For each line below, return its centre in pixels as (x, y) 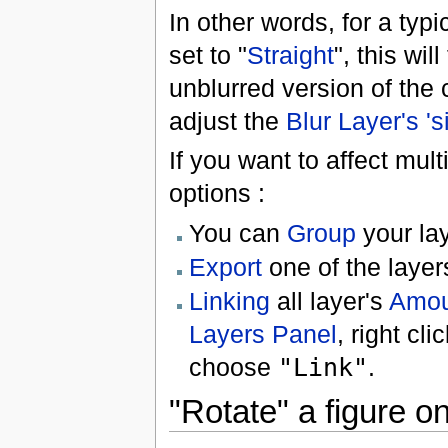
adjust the (227, 120)
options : (216, 193)
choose (233, 367)
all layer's (329, 301)
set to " (207, 54)
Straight (290, 54)
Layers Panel (262, 334)
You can (237, 232)
